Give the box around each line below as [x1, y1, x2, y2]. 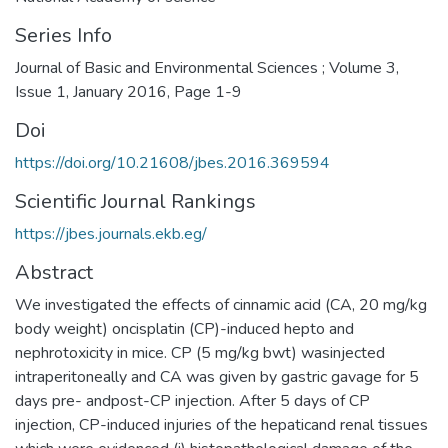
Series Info [15, 21, 112, 49]
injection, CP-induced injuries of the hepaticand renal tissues [15, 413, 428, 436]
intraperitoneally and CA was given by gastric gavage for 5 [15, 365, 419, 388]
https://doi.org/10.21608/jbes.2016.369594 [15, 151, 330, 174]
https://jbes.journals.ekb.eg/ [15, 222, 207, 245]
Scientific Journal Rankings [15, 187, 256, 215]
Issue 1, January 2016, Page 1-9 [15, 80, 242, 103]
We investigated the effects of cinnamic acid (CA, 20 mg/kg [15, 293, 427, 316]
